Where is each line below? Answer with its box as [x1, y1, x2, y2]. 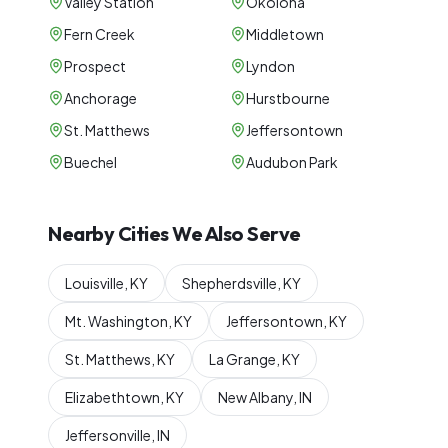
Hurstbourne [246, 89, 330, 107]
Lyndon [246, 57, 295, 75]
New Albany [218, 388, 293, 406]
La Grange [209, 350, 276, 368]
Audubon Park [246, 153, 338, 171]
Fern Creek [64, 25, 135, 43]
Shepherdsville [182, 274, 277, 292]
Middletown [246, 25, 324, 43]
